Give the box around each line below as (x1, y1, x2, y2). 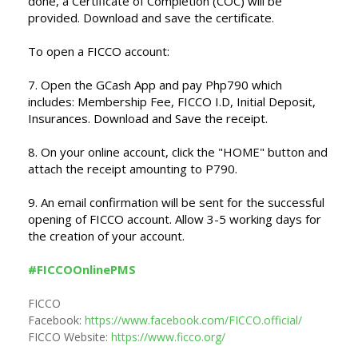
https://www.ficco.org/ (111, 329, 225, 345)
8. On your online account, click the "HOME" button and (28, 144, 328, 161)
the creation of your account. (28, 228, 185, 245)
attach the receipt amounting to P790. (28, 161, 237, 177)
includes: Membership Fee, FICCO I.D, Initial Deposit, (28, 93, 316, 110)
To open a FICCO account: (28, 43, 169, 60)
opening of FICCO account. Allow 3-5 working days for (28, 211, 321, 228)
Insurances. (28, 110, 93, 127)
